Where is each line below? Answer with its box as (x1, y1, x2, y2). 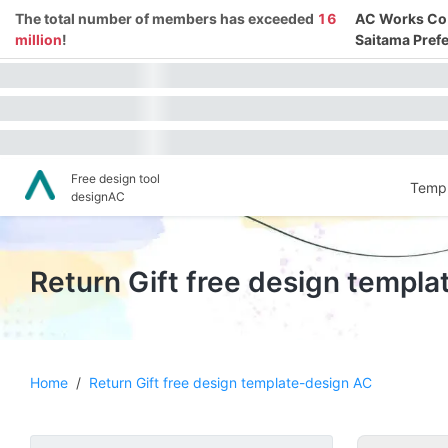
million (15, 31, 62, 48)
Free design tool (71, 170, 160, 186)
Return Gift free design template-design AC (89, 374, 372, 391)
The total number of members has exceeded (15, 10, 317, 27)
